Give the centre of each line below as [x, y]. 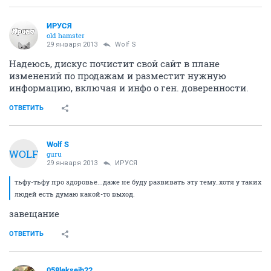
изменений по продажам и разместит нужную [118, 76]
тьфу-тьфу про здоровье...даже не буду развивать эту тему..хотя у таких [138, 182]
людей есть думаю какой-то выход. [75, 194]
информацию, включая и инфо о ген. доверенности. [129, 88]
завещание [34, 214]
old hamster [66, 35]
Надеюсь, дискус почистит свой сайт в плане [114, 64]
